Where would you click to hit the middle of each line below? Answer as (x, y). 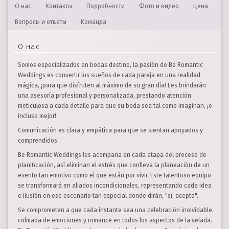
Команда (94, 22)
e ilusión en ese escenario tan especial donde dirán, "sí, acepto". (108, 196)
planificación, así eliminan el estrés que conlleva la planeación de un (114, 165)
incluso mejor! (37, 116)
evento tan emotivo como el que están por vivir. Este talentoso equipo (114, 175)
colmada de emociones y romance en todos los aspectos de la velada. (115, 220)
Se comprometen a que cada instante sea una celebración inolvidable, (116, 210)
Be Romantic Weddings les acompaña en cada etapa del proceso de (112, 155)
